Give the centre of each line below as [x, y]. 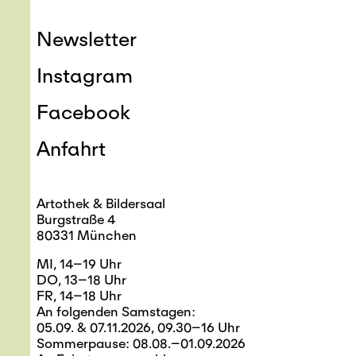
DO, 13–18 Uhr [82, 280]
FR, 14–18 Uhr [79, 296]
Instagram [85, 75]
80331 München [87, 235]
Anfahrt [72, 148]
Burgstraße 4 [76, 219]
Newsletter [87, 38]
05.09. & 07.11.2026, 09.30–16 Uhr [139, 327]
